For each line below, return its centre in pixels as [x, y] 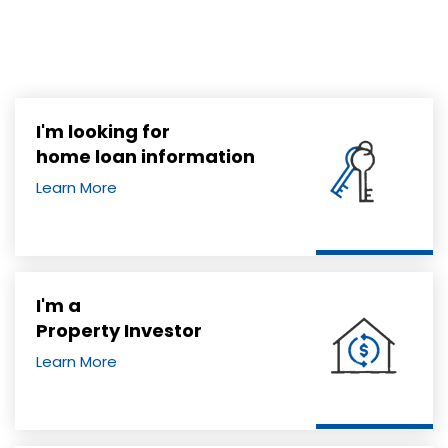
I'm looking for [103, 131]
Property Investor [119, 330]
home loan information [145, 156]
